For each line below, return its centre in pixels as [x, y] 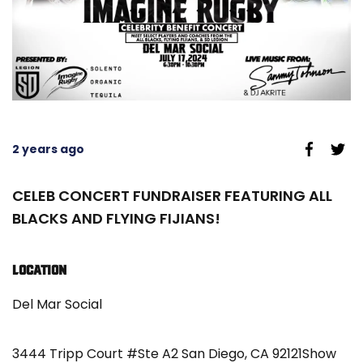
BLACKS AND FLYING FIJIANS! [116, 219]
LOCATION [39, 270]
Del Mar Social [57, 305]
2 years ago [48, 149]
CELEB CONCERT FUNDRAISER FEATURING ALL [172, 196]
